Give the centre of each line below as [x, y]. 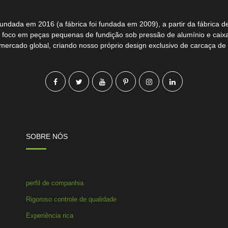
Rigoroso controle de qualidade [72, 199]
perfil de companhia [55, 183]
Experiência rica [50, 215]
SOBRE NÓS [47, 136]
